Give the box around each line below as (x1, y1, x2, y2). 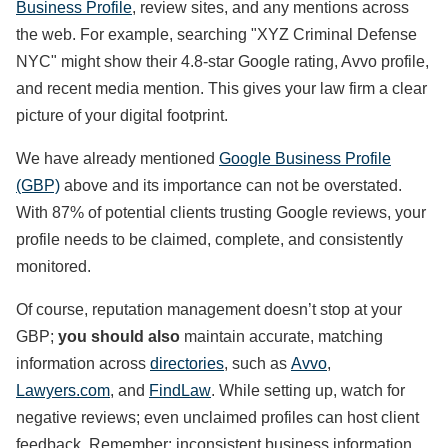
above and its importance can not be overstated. (60, 177, 402, 194)
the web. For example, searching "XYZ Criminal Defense (16, 26, 417, 43)
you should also (54, 328, 180, 345)
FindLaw (149, 382, 211, 399)
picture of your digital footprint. (16, 107, 228, 124)
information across (16, 355, 150, 372)
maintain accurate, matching (180, 328, 383, 345)
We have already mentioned (16, 150, 219, 167)
